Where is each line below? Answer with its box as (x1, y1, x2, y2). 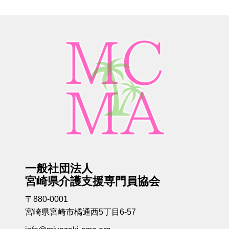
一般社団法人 (25, 162, 93, 175)
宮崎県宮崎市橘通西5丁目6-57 (25, 208, 136, 216)
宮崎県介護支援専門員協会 (25, 175, 160, 188)
